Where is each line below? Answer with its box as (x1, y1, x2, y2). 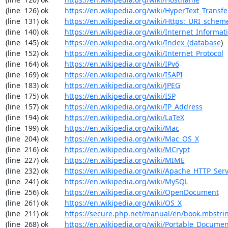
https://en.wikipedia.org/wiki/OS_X (64, 198, 182, 208)
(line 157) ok (5, 102, 65, 111)
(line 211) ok (5, 209, 65, 218)
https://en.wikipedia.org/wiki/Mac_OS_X (64, 134, 199, 144)
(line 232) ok (5, 166, 65, 176)
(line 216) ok (5, 145, 65, 154)
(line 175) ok (5, 91, 65, 101)
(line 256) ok (5, 187, 65, 197)
